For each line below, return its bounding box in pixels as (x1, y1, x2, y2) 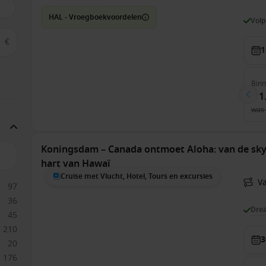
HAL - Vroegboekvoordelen (49, 12, 142, 23)
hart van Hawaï (41, 157, 111, 171)
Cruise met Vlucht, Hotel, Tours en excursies (61, 171, 213, 182)
